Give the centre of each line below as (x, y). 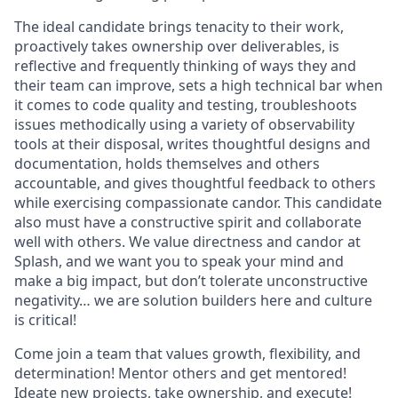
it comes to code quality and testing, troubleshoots (186, 104)
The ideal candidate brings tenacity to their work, (179, 26)
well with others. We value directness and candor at (187, 241)
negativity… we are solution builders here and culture (193, 300)
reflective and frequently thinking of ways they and (185, 65)
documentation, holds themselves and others (167, 163)
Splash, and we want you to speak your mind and (179, 261)
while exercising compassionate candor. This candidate (198, 202)
